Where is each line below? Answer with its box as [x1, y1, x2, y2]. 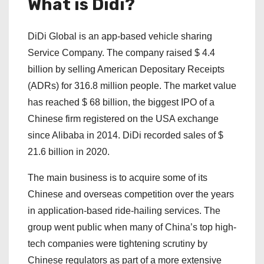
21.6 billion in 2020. [28, 147, 112, 157]
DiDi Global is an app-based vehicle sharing [28, 31, 212, 42]
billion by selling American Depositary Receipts [28, 64, 225, 75]
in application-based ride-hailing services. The [28, 206, 220, 216]
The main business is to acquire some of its [28, 173, 207, 183]
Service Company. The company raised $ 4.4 [28, 48, 215, 58]
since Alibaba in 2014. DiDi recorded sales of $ [28, 130, 223, 141]
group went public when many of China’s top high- [28, 222, 236, 233]
